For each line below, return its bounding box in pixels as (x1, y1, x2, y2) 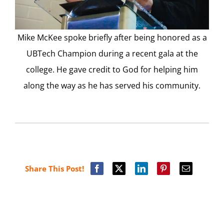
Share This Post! (25, 163, 84, 173)
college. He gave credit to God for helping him (26, 64, 198, 75)
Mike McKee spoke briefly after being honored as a (17, 32, 207, 43)
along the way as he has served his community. (23, 80, 200, 91)
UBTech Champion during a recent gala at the (26, 48, 198, 59)
